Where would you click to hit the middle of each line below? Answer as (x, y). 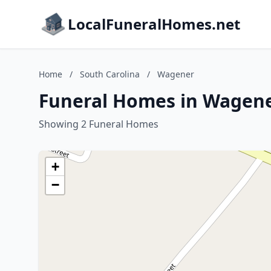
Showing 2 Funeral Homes (99, 124)
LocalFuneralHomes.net (154, 24)
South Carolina (110, 74)
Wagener (176, 74)
